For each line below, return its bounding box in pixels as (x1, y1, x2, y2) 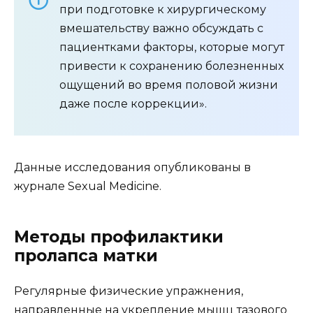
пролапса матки (14, 246, 158, 266)
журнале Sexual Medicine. (14, 180, 161, 194)
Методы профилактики (14, 227, 224, 247)
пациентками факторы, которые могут (59, 41, 284, 54)
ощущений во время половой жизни (59, 78, 278, 92)
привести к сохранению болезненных (59, 59, 284, 73)
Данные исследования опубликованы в (14, 161, 251, 175)
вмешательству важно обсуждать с (59, 22, 263, 36)
